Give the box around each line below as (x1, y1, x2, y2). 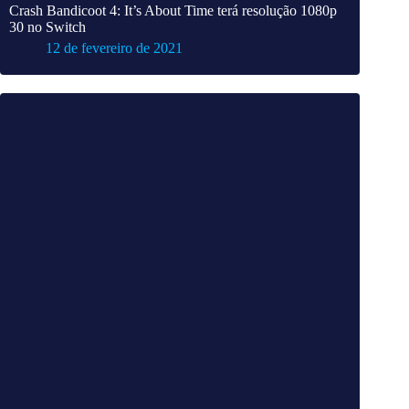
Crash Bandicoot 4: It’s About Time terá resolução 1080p (9, 3, 337, 19)
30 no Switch (9, 19, 86, 36)
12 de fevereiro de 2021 (46, 40, 183, 57)
